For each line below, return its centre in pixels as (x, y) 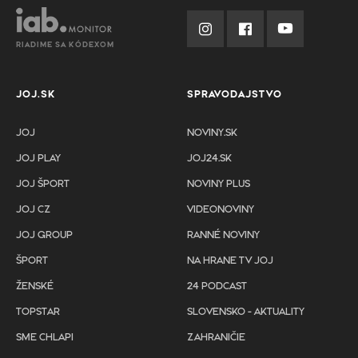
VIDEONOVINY (221, 210)
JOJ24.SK (209, 159)
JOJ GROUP (44, 236)
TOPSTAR (38, 312)
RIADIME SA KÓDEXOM (65, 45)
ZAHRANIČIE (216, 338)
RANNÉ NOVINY (223, 236)
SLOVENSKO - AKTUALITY (246, 312)
